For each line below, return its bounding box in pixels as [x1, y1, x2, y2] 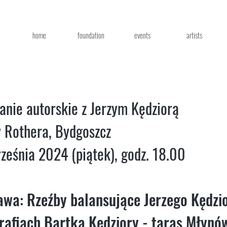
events [134, 29, 150, 41]
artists [186, 29, 202, 41]
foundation [77, 29, 104, 41]
